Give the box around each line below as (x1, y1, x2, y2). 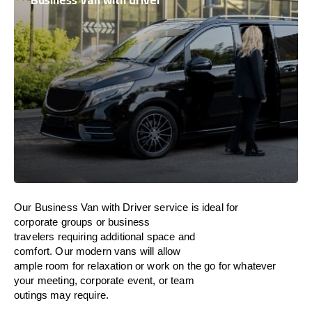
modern (75, 245, 111, 257)
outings (14, 289, 48, 301)
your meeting (14, 274, 75, 286)
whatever (233, 260, 276, 272)
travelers (14, 231, 58, 242)
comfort (14, 245, 50, 257)
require (73, 289, 106, 301)
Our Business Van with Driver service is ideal (14, 201, 226, 213)
